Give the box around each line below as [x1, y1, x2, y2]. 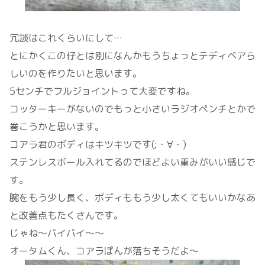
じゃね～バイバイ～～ [9, 226, 104, 240]
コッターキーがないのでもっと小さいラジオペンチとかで [9, 102, 256, 115]
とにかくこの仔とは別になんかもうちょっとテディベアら [9, 49, 256, 62]
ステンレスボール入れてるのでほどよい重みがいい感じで [9, 155, 256, 169]
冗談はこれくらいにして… [9, 31, 122, 44]
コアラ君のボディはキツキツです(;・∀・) [9, 137, 186, 151]
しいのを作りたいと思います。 [9, 66, 142, 80]
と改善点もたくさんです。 [9, 208, 123, 222]
